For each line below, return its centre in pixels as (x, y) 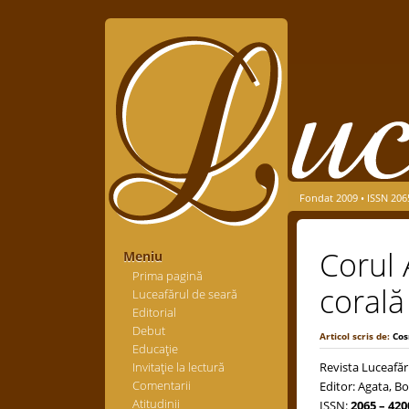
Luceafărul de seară (184, 294)
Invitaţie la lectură (178, 367)
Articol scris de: (356, 336)
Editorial (154, 312)
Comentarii (161, 385)
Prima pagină (167, 276)
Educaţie (155, 349)
